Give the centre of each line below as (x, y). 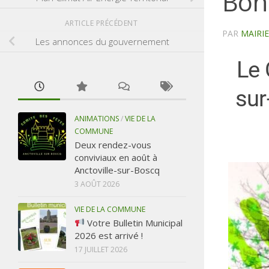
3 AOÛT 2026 (97, 184)
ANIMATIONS (97, 118)
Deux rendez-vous (113, 144)
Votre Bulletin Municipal (134, 222)
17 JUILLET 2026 (101, 249)
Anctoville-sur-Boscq (117, 170)
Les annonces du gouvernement (102, 41)
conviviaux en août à (116, 157)
